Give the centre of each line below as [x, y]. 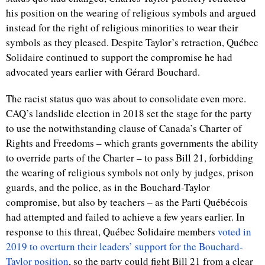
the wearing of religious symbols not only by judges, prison [130, 172]
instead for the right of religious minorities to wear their [122, 28]
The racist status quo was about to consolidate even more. [126, 98]
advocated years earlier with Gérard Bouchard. [106, 72]
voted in [235, 232]
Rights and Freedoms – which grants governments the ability [132, 143]
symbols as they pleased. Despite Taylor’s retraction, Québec [132, 42]
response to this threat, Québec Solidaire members [112, 232]
